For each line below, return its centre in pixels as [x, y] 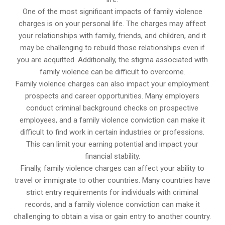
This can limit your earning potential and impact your [113, 144]
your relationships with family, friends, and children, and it [113, 36]
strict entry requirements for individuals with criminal [113, 193]
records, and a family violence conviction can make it [112, 205]
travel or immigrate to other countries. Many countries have [112, 181]
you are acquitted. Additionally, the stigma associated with [112, 60]
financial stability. [112, 156]
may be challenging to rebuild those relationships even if [112, 48]
